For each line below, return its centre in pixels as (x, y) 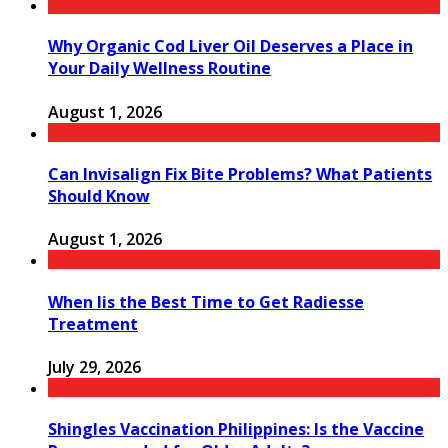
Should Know (99, 196)
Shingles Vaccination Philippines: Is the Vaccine (236, 429)
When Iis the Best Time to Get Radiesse (206, 301)
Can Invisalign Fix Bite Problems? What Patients (240, 174)
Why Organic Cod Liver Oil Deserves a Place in (230, 46)
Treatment (93, 323)
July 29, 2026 (94, 366)
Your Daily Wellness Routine (159, 68)
